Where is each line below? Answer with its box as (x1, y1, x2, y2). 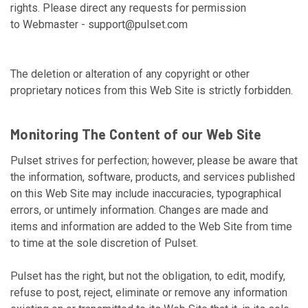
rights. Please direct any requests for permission (10, 1, 246, 14)
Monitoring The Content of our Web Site (10, 126, 262, 142)
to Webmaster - (10, 18, 85, 31)
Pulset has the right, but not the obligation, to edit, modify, (10, 269, 285, 283)
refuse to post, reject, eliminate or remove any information (10, 286, 287, 299)
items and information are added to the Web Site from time (10, 220, 292, 233)
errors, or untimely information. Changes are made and (10, 203, 268, 217)
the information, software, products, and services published (10, 170, 295, 184)
